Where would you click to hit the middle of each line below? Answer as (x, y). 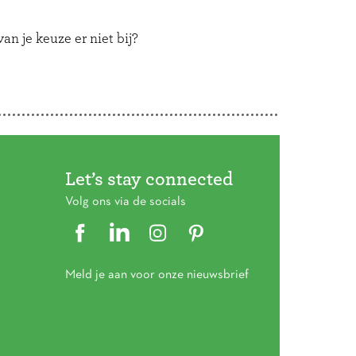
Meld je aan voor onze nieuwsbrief (157, 275)
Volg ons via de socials (126, 202)
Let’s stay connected (149, 180)
